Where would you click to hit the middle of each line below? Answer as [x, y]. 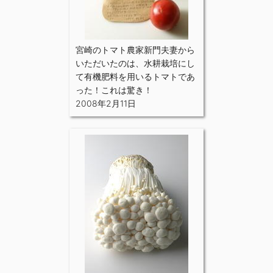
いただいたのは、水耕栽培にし [135, 63]
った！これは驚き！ [114, 90]
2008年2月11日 [106, 103]
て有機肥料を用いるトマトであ [135, 76]
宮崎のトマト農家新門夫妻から [135, 49]
